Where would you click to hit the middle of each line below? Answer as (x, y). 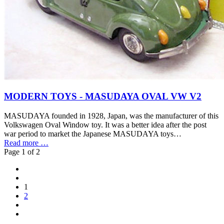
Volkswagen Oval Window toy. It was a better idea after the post (105, 125)
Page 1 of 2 (22, 152)
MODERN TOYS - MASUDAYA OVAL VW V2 (103, 96)
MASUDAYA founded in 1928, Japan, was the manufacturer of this (111, 116)
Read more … (26, 143)
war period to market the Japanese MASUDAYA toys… (93, 134)
